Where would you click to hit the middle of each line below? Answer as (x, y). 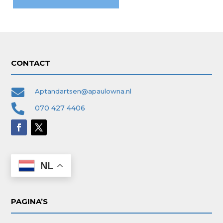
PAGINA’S (30, 202)
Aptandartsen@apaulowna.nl (83, 91)
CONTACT (31, 63)
